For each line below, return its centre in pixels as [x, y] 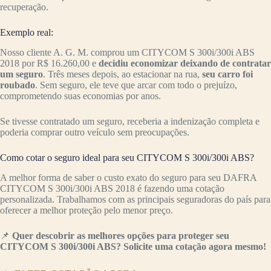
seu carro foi [226, 74]
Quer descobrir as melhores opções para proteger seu [121, 235]
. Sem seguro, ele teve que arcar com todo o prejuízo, [136, 85]
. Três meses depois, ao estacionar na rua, [121, 74]
